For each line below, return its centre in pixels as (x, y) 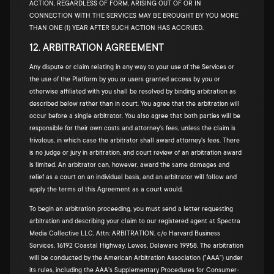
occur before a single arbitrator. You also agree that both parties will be (135, 116)
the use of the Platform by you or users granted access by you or (125, 80)
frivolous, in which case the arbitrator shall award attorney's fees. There (135, 141)
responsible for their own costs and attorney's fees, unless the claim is (132, 128)
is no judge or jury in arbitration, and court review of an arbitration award (135, 153)
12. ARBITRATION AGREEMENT (97, 48)
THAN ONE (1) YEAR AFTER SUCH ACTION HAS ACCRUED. (117, 28)
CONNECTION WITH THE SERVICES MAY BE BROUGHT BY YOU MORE (134, 16)
